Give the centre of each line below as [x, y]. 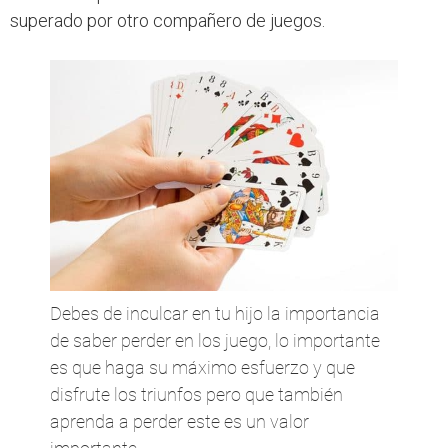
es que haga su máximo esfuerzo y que [202, 368]
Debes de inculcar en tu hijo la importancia [215, 314]
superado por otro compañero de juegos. [167, 20]
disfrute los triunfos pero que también [196, 395]
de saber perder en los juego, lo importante [215, 341]
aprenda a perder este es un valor [179, 422]
